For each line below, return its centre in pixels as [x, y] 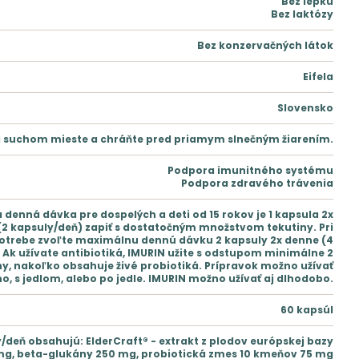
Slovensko [305, 107]
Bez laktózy [302, 14]
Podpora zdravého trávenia [257, 183]
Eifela [318, 76]
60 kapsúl [307, 309]
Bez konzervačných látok [265, 45]
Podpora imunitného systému [250, 170]
